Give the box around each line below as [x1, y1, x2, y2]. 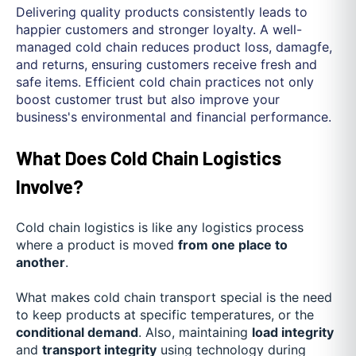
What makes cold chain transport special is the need [16, 289, 332, 306]
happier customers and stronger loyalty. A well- [16, 21, 302, 38]
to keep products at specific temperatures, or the [16, 307, 314, 323]
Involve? [16, 174, 83, 198]
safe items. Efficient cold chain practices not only [16, 74, 314, 91]
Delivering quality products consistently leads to [16, 4, 308, 21]
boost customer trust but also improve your [16, 91, 280, 108]
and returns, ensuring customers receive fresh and [16, 56, 317, 73]
